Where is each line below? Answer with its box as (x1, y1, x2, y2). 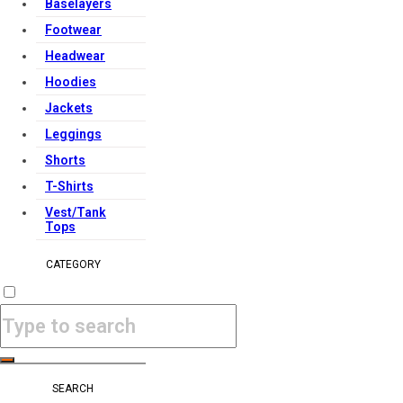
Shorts (45, 153, 85, 167)
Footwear (45, 22, 102, 37)
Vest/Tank (45, 205, 106, 219)
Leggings (45, 127, 102, 141)
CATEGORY (45, 258, 101, 271)
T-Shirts (45, 179, 94, 193)
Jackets (45, 101, 93, 115)
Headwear (45, 49, 105, 63)
